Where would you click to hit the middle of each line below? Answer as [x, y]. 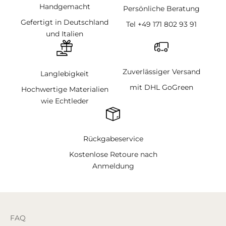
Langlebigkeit [65, 74]
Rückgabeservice [113, 139]
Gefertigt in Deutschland [65, 22]
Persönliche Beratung [161, 9]
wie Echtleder [65, 101]
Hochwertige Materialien [65, 90]
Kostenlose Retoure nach [113, 155]
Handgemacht [65, 7]
